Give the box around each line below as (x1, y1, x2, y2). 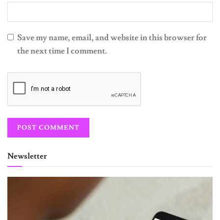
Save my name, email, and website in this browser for (17, 32, 207, 43)
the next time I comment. (17, 46, 107, 56)
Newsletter (7, 151, 47, 161)
